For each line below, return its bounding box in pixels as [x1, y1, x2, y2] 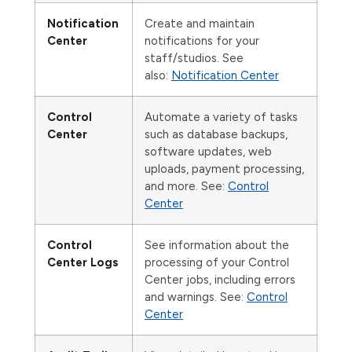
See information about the [145, 238, 289, 252]
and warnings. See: [145, 290, 247, 304]
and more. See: [145, 179, 228, 193]
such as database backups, [145, 127, 288, 141]
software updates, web [145, 145, 272, 159]
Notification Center [171, 68, 279, 82]
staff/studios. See [145, 51, 244, 65]
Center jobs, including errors [145, 273, 295, 287]
